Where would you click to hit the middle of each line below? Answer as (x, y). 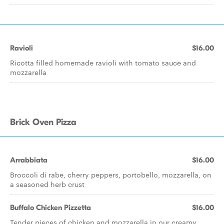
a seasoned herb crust (47, 184)
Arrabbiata (29, 160)
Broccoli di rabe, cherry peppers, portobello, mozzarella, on (111, 174)
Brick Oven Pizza (43, 122)
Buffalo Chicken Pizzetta (50, 207)
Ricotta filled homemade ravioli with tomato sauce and (103, 62)
